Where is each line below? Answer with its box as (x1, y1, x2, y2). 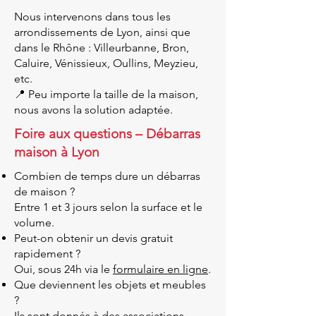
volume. (14, 216, 54, 229)
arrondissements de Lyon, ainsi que (14, 25, 190, 39)
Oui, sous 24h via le (14, 262, 113, 276)
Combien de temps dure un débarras (14, 169, 200, 183)
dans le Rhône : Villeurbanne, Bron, (14, 41, 189, 54)
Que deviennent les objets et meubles (14, 278, 206, 291)
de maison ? (14, 185, 75, 198)
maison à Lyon (14, 144, 99, 160)
